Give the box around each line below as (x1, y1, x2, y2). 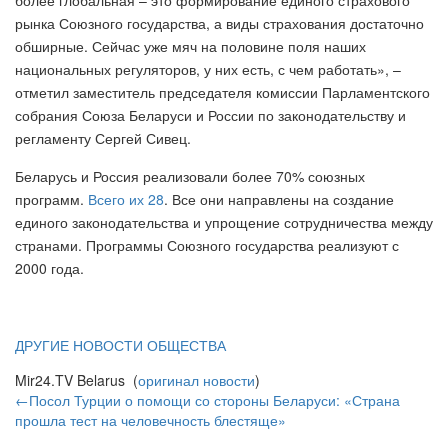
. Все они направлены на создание (164, 188, 394, 209)
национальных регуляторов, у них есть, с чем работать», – (15, 58, 401, 79)
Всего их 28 (88, 188, 164, 209)
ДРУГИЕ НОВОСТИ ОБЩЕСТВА (15, 334, 226, 355)
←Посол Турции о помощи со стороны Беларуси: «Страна (15, 389, 400, 410)
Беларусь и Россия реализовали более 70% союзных (15, 165, 365, 186)
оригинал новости (138, 369, 255, 390)
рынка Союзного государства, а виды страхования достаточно (15, 12, 424, 33)
